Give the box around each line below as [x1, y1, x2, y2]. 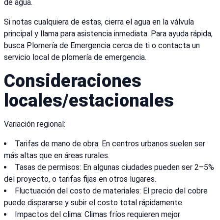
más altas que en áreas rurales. [4, 151, 110, 161]
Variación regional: [4, 119, 65, 129]
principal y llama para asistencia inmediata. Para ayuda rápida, [4, 29, 213, 39]
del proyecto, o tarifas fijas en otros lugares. [4, 174, 156, 184]
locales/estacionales [4, 90, 174, 111]
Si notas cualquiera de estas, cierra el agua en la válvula [4, 17, 194, 27]
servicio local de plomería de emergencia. [4, 53, 146, 62]
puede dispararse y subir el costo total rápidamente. [4, 198, 184, 208]
